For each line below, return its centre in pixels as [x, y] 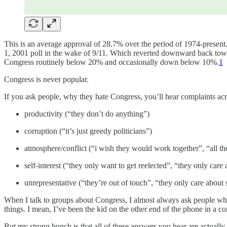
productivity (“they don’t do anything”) [87, 113]
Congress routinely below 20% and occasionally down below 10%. [111, 62]
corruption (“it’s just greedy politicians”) [88, 131]
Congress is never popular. [46, 79]
